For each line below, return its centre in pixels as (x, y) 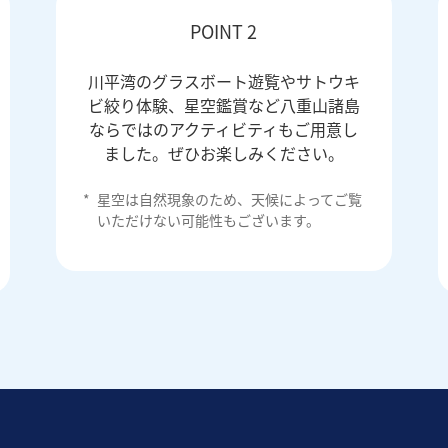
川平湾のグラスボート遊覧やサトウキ (223, 80)
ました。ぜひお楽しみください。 (223, 152)
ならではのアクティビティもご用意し (224, 128)
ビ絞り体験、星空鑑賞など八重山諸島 (223, 104)
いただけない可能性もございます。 (208, 219)
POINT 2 (224, 30)
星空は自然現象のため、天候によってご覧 (229, 198)
